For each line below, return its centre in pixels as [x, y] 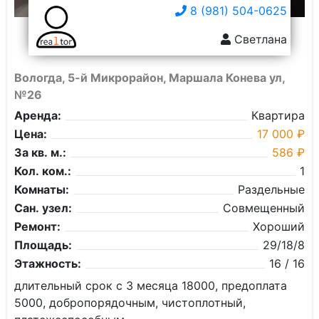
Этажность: [48, 263]
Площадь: [43, 245]
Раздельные [271, 189]
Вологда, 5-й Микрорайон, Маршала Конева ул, [150, 78]
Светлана [259, 39]
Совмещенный [264, 208]
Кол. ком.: [43, 171]
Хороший [279, 226]
